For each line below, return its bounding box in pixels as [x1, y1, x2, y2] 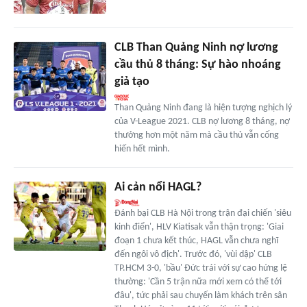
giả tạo [114, 75, 149, 89]
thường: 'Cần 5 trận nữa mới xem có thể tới [114, 277, 282, 288]
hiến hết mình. [114, 144, 170, 155]
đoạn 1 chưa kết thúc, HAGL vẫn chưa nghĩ [114, 236, 278, 247]
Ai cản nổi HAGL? [114, 181, 201, 195]
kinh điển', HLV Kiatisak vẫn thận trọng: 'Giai [114, 222, 284, 233]
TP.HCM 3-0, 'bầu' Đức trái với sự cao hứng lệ [114, 263, 287, 274]
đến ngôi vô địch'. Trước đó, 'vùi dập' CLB [114, 249, 272, 260]
